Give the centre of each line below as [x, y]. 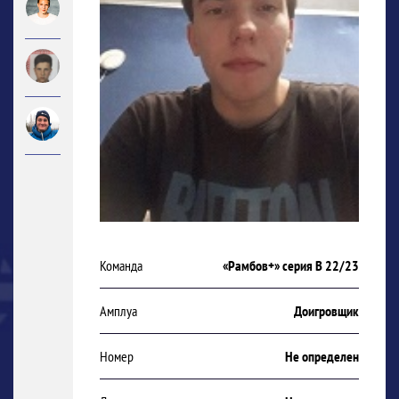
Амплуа [118, 310]
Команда [121, 265]
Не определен [322, 356]
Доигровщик [326, 310]
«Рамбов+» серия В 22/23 [291, 265]
